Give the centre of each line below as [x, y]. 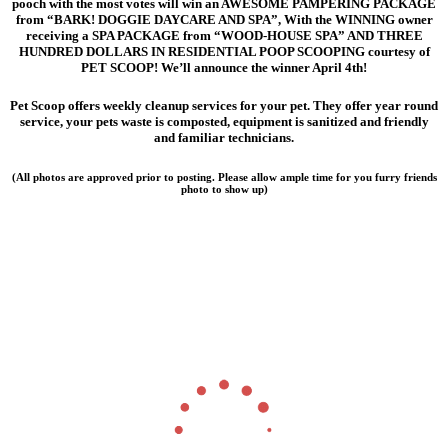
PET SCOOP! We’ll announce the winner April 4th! [224, 67]
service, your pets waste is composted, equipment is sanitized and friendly [224, 121]
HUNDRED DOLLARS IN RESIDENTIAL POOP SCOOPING [193, 51]
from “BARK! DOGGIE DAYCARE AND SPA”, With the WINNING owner [224, 19]
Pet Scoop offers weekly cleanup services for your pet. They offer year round [224, 105]
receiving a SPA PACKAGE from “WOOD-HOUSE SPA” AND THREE [224, 35]
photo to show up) [224, 188]
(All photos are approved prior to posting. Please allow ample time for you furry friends [224, 176]
